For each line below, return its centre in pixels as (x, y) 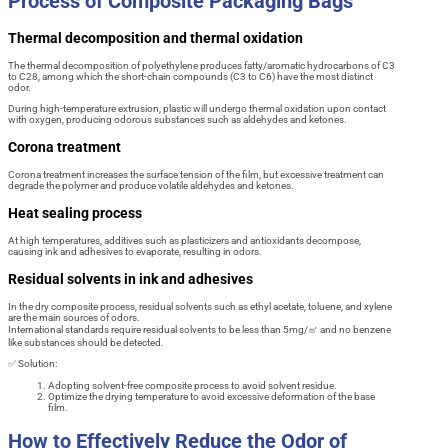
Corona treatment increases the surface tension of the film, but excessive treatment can (196, 174)
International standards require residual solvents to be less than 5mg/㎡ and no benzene (199, 329)
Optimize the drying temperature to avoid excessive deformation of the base (211, 396)
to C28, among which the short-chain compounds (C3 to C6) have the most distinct (190, 76)
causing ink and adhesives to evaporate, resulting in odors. (135, 251)
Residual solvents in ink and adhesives (130, 278)
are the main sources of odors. (74, 317)
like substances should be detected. (86, 342)
